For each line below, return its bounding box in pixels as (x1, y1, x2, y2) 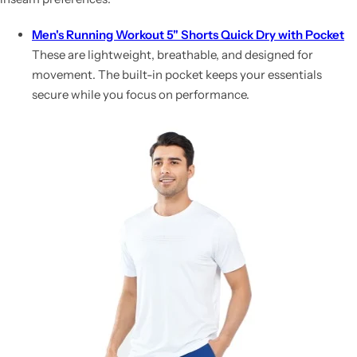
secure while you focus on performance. (32, 87, 249, 102)
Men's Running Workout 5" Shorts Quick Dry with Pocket (32, 27, 344, 42)
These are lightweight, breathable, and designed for (32, 47, 313, 62)
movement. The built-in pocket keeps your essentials (32, 67, 322, 82)
